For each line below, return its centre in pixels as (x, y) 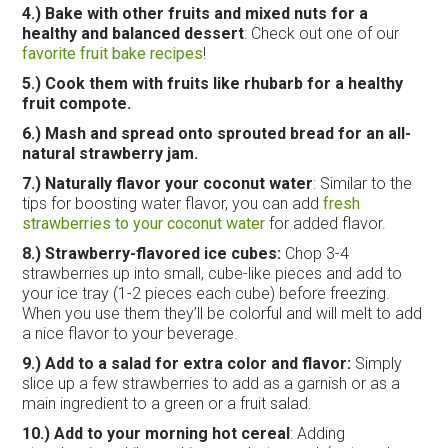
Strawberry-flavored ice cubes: (165, 253)
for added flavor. (326, 223)
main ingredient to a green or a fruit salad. (167, 403)
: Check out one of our (322, 33)
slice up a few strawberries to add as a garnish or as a (211, 383)
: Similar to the (363, 183)
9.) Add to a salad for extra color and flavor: (189, 363)
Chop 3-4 (317, 253)
